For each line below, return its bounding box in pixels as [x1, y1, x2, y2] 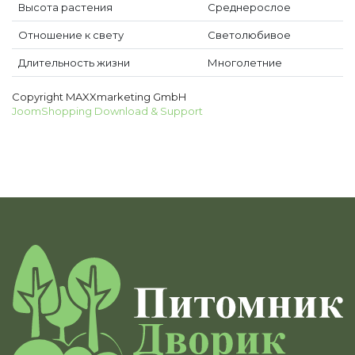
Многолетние [208, 56, 282, 69]
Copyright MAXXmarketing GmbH [12, 90, 186, 103]
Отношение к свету [18, 29, 124, 41]
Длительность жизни [18, 56, 130, 69]
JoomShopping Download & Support [12, 105, 203, 117]
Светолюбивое [208, 29, 291, 41]
